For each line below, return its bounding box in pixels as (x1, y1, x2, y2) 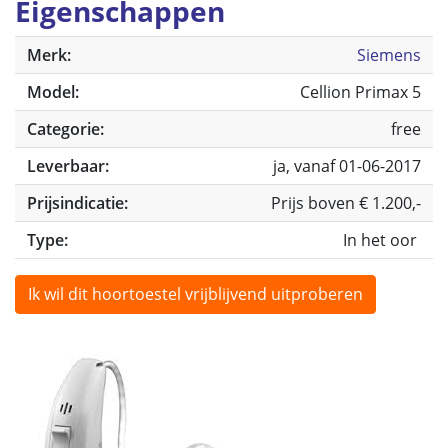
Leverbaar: (27, 155, 109, 177)
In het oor (343, 229, 421, 251)
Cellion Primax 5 (300, 81, 421, 103)
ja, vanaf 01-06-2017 (273, 155, 421, 177)
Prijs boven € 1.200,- (271, 192, 421, 214)
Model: (27, 81, 79, 103)
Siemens (357, 44, 421, 66)
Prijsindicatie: (27, 192, 128, 214)
